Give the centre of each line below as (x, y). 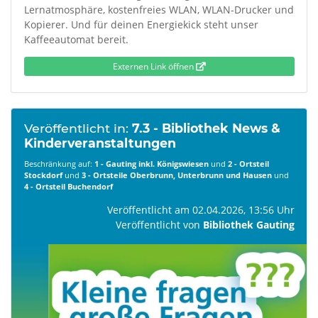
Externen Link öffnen (154, 66)
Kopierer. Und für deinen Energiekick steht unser (141, 24)
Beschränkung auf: (59, 163)
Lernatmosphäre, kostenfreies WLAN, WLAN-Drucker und (159, 10)
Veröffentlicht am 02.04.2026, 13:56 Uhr (201, 209)
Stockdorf (43, 175)
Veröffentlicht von (159, 224)
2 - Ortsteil (248, 163)
